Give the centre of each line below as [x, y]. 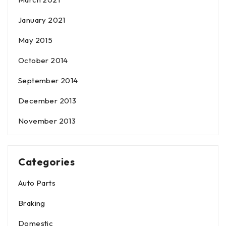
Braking [32, 203]
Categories [46, 162]
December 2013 [47, 101]
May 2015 [36, 40]
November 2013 [47, 121]
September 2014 [48, 81]
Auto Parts [37, 183]
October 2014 [43, 61]
